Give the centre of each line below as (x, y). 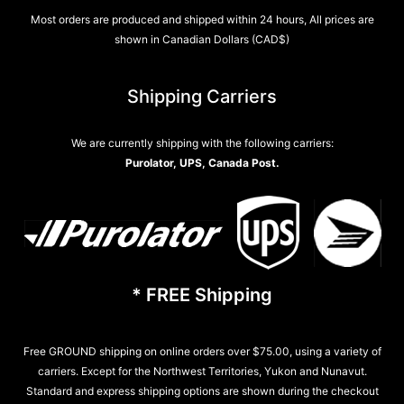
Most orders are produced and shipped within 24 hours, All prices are (202, 20)
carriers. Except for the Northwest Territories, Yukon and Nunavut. (202, 372)
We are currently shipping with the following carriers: (202, 142)
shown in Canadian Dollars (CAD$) (202, 40)
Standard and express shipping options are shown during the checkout (202, 391)
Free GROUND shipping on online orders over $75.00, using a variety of (202, 352)
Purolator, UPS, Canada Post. (202, 162)
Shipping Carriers (202, 96)
